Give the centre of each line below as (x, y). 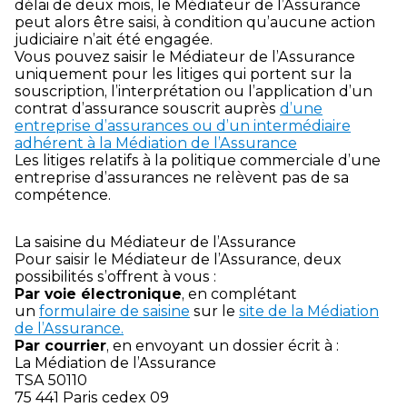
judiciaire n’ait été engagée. (114, 39)
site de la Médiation (309, 311)
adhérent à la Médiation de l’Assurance (156, 143)
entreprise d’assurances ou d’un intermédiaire (183, 125)
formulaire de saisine (114, 311)
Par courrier (60, 345)
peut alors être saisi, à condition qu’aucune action (195, 22)
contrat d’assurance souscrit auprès (147, 108)
